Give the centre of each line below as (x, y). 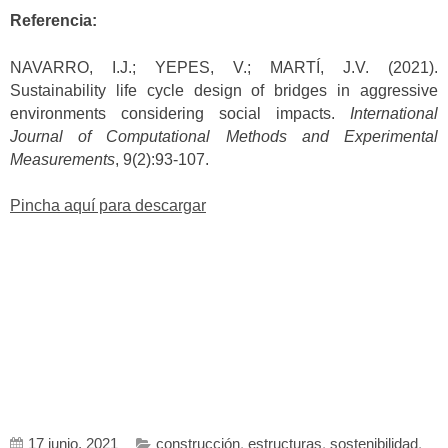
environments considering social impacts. (180, 113)
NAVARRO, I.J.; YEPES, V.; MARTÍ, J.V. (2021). (224, 67)
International (394, 113)
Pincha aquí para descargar (108, 206)
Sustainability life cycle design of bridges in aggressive (224, 90)
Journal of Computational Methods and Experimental (224, 136)
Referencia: (53, 21)
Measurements (62, 159)
